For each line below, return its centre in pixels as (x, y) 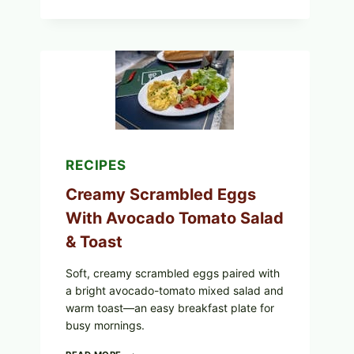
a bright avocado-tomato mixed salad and (175, 291)
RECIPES (96, 165)
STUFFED (143, 23)
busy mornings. (105, 326)
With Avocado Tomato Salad (175, 218)
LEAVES (140, 49)
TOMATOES (149, 76)
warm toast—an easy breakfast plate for (170, 308)
